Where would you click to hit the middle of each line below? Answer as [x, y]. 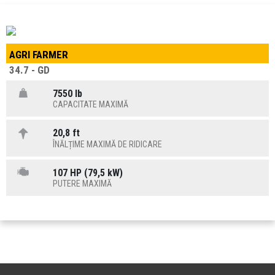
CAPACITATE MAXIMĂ [91, 105]
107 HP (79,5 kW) [88, 172]
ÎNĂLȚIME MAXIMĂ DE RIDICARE [108, 144]
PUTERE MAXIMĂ [83, 184]
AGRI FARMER [39, 55]
